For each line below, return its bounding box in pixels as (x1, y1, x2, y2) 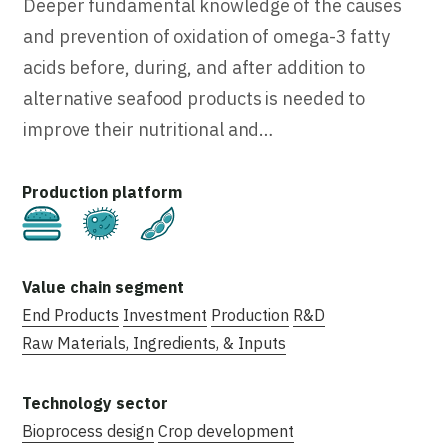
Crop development (158, 420, 294, 441)
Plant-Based (190, 209, 282, 230)
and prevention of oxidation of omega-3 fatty (23, 24, 391, 48)
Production (211, 304, 289, 325)
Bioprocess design (22, 420, 154, 441)
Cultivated (77, 209, 152, 230)
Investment (123, 304, 207, 325)
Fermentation (135, 209, 234, 230)
